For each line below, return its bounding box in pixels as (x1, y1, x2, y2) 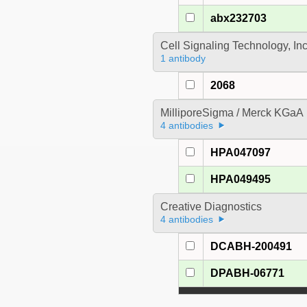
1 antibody (160, 53, 206, 64)
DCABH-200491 (210, 241, 293, 253)
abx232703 (210, 12, 267, 25)
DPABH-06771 (210, 267, 285, 280)
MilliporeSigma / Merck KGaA (160, 107, 304, 119)
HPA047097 (210, 147, 271, 159)
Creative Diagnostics (160, 201, 262, 213)
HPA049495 (210, 173, 271, 186)
